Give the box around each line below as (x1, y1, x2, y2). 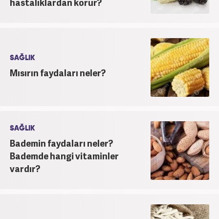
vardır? (10, 162, 40, 175)
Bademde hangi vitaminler (10, 149, 119, 162)
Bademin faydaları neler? (10, 136, 113, 149)
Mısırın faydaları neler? (10, 66, 106, 79)
